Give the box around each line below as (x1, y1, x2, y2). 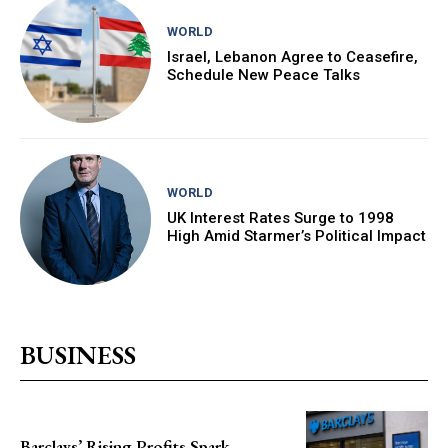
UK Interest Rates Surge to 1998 (166, 209, 394, 228)
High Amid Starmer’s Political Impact (166, 227, 426, 246)
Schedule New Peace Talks (166, 65, 360, 84)
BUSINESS (20, 337, 136, 372)
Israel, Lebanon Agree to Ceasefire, (166, 47, 418, 66)
